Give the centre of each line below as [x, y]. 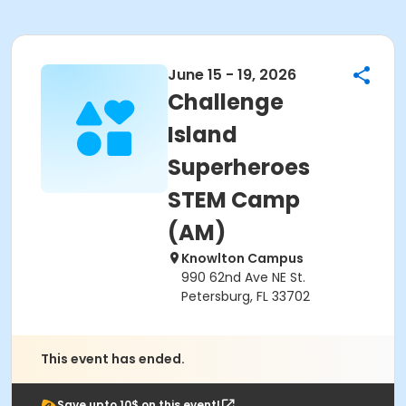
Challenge [226, 102]
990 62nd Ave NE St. [243, 277]
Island [203, 135]
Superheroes [239, 167]
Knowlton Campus [242, 258]
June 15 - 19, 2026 [232, 75]
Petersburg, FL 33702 [246, 296]
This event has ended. [113, 359]
